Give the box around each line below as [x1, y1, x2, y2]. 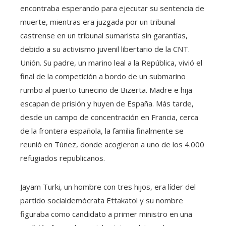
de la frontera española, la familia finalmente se [20, 125, 184, 136]
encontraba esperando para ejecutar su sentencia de [20, 3, 204, 13]
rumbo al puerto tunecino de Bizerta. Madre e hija [20, 84, 192, 95]
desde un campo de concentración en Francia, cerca [20, 111, 198, 122]
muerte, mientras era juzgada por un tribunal [20, 16, 176, 27]
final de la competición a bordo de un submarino [20, 71, 186, 81]
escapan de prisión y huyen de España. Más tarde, [20, 98, 194, 108]
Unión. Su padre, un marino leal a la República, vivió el [20, 57, 202, 68]
